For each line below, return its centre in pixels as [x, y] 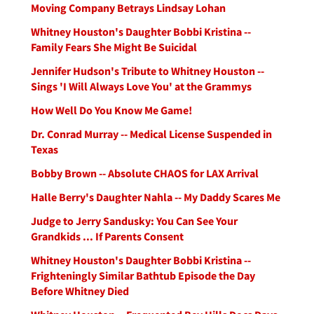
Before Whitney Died [80, 291]
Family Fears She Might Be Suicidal [114, 47]
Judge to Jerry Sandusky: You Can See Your [134, 221]
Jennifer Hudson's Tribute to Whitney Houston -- [148, 71]
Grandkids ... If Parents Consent [107, 236]
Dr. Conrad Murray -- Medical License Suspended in [151, 134]
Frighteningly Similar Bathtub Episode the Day [143, 275]
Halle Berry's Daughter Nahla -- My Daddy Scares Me [156, 197]
